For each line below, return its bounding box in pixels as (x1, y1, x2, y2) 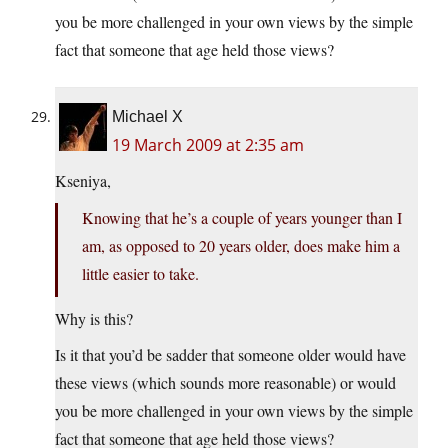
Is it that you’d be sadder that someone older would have (55, 344, 406, 366)
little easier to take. (82, 263, 199, 285)
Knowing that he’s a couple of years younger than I (82, 207, 402, 229)
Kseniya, (55, 170, 111, 192)
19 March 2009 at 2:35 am (112, 134, 304, 157)
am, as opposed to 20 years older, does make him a (82, 235, 400, 257)
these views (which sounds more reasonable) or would (55, 372, 396, 394)
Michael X (112, 108, 183, 126)
